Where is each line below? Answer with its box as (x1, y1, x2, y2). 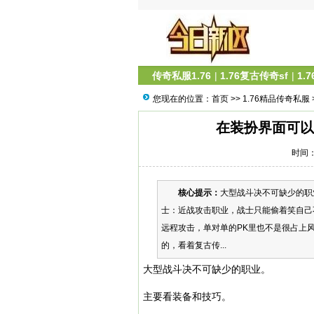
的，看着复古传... (161, 240, 226, 250)
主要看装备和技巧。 (143, 291, 231, 302)
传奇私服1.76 (152, 70, 211, 81)
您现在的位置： (153, 94, 212, 104)
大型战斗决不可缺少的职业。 (143, 264, 271, 275)
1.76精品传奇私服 (243, 94, 310, 104)
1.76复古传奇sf (220, 70, 288, 81)
